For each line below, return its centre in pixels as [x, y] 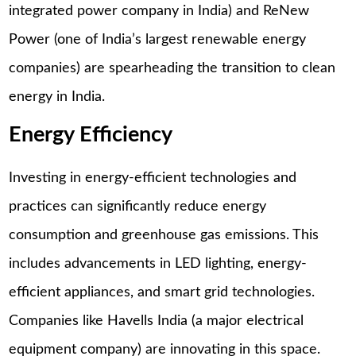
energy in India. [57, 97]
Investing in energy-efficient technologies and [153, 178]
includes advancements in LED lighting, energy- [158, 263]
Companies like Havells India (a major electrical [157, 321]
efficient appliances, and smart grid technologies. [162, 292]
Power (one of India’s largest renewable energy [158, 40]
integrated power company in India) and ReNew [159, 12]
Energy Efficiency [91, 134]
